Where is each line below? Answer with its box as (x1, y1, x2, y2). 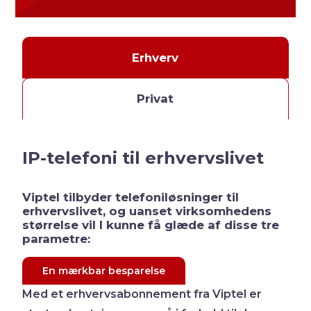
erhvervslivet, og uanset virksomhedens (22, 203, 272, 218)
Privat (137, 91, 174, 106)
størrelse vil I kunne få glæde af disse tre (22, 217, 280, 232)
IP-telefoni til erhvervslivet (22, 146, 264, 168)
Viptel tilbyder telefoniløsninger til (22, 190, 239, 204)
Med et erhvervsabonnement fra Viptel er (22, 287, 262, 301)
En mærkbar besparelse (42, 264, 166, 277)
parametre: (22, 231, 91, 246)
